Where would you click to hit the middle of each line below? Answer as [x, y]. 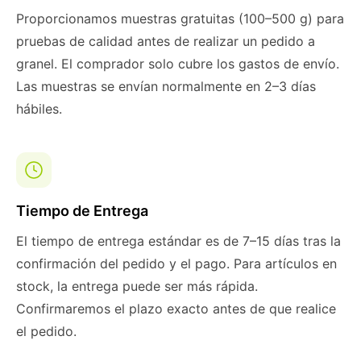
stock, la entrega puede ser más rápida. [137, 286]
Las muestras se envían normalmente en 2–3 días [166, 86]
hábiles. [39, 109]
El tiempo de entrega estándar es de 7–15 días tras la [178, 241]
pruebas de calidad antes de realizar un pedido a [166, 41]
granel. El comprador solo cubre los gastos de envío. [178, 64]
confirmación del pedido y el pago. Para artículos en [176, 263]
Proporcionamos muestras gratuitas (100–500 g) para [180, 19]
